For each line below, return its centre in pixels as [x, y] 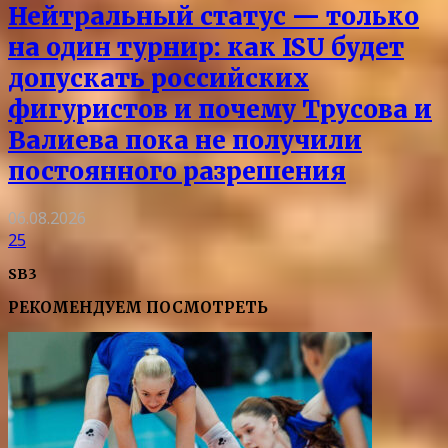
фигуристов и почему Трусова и [220, 109]
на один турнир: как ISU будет [206, 47]
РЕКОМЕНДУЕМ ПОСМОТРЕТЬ [138, 307]
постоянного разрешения [177, 171]
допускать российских [158, 78]
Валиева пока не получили [185, 140]
